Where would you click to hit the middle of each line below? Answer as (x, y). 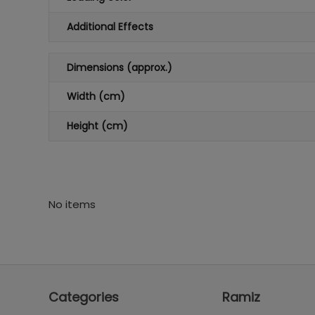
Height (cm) (97, 126)
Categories (83, 297)
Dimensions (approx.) (119, 67)
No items (72, 204)
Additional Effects (110, 27)
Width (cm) (96, 96)
